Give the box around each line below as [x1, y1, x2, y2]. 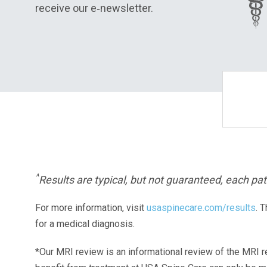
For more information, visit [35, 202, 147, 213]
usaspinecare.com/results [147, 202, 256, 213]
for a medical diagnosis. [35, 218, 135, 229]
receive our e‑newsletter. [35, 2, 153, 14]
